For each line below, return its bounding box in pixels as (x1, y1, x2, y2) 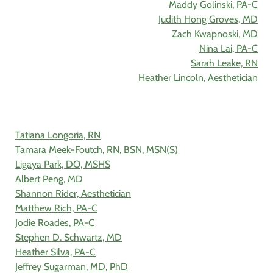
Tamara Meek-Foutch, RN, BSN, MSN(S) (15, 144, 178, 156)
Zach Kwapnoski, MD (172, 28, 258, 40)
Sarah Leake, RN (191, 57, 258, 69)
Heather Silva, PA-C (15, 246, 96, 258)
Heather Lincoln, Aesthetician (138, 72, 258, 84)
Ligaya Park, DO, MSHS (15, 158, 110, 171)
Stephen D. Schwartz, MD (15, 232, 122, 244)
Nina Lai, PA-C (199, 43, 258, 55)
